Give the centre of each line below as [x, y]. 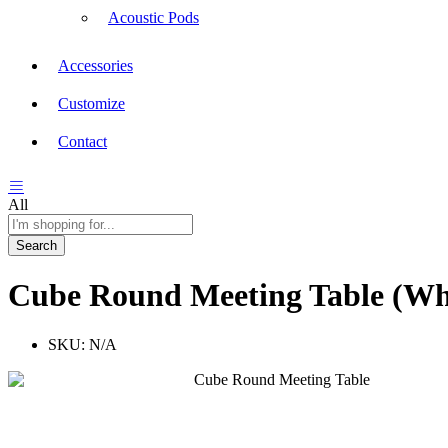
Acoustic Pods [153, 17]
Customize [91, 103]
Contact [82, 141]
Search [36, 245]
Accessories [95, 65]
